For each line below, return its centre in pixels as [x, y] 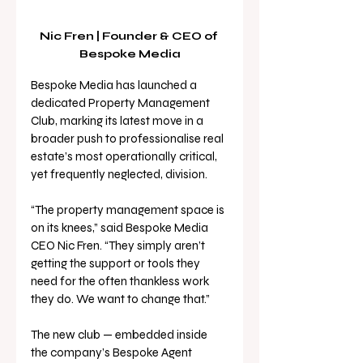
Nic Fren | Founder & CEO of [130, 36]
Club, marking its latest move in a [118, 121]
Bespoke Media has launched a [115, 85]
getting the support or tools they [117, 263]
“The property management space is [129, 210]
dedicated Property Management [122, 103]
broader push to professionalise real [128, 139]
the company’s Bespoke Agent [113, 352]
